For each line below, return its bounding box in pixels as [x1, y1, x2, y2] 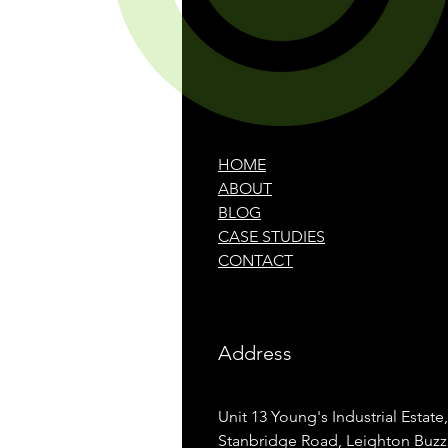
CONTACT [218, 251, 293, 270]
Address [218, 341, 292, 365]
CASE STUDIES [218, 227, 325, 246]
